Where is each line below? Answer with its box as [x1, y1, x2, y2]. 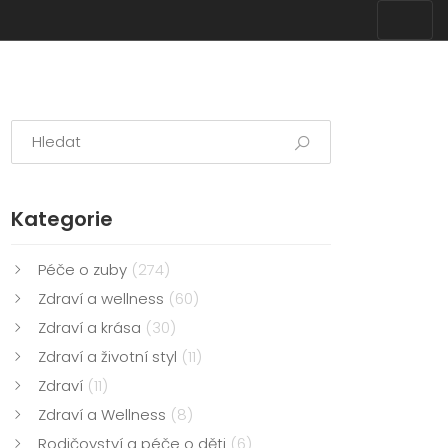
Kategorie [11, 205, 113, 233]
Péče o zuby [38, 259, 131, 280]
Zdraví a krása [38, 317, 145, 338]
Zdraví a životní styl [38, 346, 181, 367]
